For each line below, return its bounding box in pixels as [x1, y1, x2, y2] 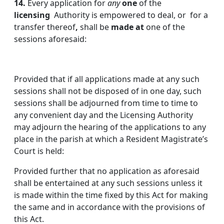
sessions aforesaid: [14, 33, 86, 45]
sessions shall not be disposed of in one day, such [14, 85, 201, 97]
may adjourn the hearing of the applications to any [14, 121, 206, 133]
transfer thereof [14, 21, 75, 33]
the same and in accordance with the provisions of [14, 201, 205, 213]
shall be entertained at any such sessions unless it [14, 177, 202, 189]
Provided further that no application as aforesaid [14, 165, 199, 177]
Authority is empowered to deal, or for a [54, 9, 208, 21]
